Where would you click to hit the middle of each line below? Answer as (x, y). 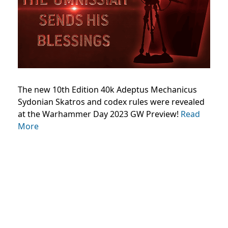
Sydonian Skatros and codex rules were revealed (111, 102)
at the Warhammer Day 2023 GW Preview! (99, 114)
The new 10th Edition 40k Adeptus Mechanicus (107, 89)
